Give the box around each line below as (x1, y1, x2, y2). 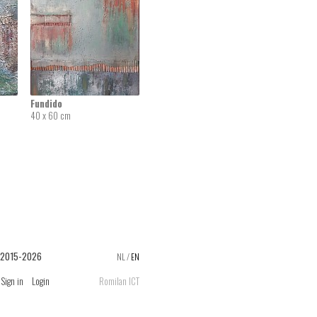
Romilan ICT (99, 274, 139, 288)
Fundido (30, 96, 62, 110)
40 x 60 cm (30, 108, 71, 122)
